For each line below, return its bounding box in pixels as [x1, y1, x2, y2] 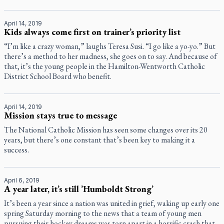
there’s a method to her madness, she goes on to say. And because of [4, 51, 217, 61]
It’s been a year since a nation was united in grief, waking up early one [4, 198, 219, 208]
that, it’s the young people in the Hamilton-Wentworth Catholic [4, 61, 205, 71]
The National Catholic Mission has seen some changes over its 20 [4, 124, 207, 135]
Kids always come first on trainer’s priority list [4, 26, 180, 37]
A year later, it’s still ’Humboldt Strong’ [4, 183, 153, 194]
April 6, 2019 [4, 176, 39, 184]
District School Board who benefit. [4, 71, 111, 81]
